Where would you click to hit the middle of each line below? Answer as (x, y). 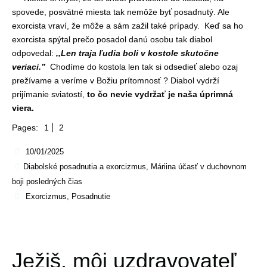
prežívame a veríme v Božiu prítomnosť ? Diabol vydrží (116, 80)
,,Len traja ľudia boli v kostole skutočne (137, 53)
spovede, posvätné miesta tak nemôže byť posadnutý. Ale (121, 12)
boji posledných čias (47, 182)
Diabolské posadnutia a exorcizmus (84, 167)
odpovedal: (34, 53)
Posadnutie (91, 197)
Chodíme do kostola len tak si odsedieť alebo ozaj (142, 66)
